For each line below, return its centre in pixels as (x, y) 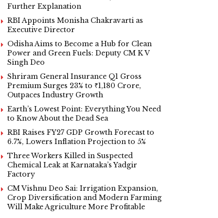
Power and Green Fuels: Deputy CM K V (78, 53)
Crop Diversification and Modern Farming (84, 197)
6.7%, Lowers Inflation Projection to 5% (77, 141)
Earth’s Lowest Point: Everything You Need (84, 109)
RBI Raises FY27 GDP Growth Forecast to (81, 132)
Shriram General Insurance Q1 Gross (74, 76)
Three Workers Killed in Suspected (70, 155)
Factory (21, 174)
